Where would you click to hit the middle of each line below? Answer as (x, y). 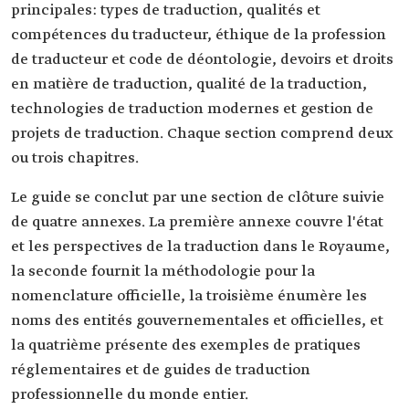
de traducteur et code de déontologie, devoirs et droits (202, 60)
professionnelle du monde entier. (130, 395)
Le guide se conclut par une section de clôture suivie (198, 198)
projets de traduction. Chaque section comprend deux (202, 134)
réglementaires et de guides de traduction (161, 370)
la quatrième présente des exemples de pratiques (186, 346)
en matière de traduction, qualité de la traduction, (189, 84)
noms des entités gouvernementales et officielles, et (197, 321)
